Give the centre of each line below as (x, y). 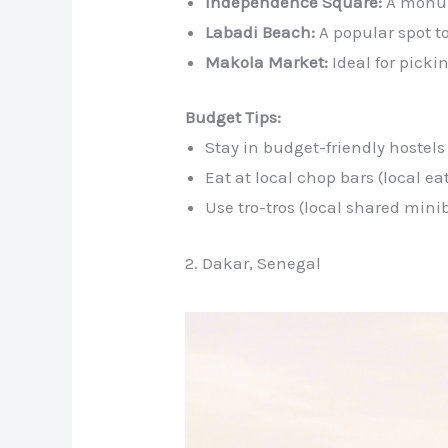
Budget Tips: (233, 117)
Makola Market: (267, 61)
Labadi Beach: (260, 31)
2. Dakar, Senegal (253, 262)
